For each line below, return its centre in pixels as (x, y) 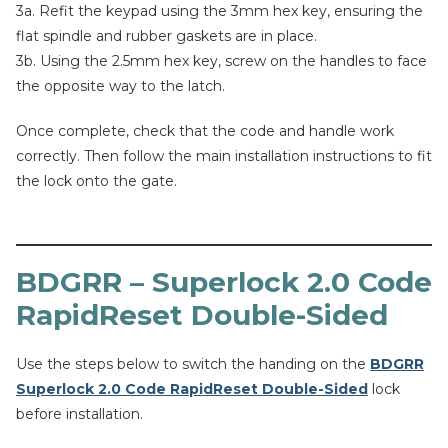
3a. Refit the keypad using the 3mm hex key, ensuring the (219, 11)
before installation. (79, 414)
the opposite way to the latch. (120, 86)
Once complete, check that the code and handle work (205, 131)
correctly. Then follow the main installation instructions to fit (224, 156)
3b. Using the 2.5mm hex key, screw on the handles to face (221, 61)
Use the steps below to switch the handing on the (193, 364)
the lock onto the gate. (96, 181)
